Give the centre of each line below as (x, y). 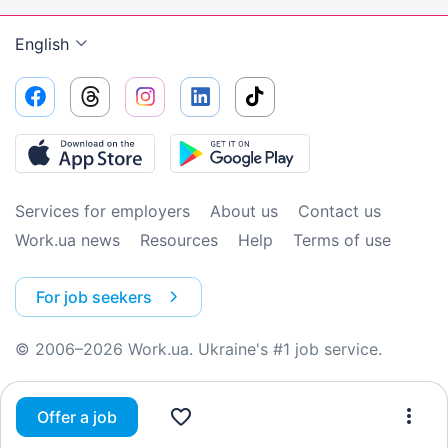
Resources (179, 240)
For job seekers (94, 297)
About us (244, 211)
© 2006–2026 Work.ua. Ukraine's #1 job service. (198, 349)
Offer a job (77, 417)
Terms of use (342, 240)
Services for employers (102, 211)
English (42, 44)
